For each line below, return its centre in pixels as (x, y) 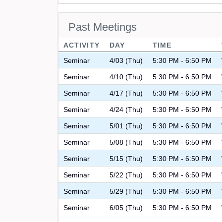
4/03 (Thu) (126, 60)
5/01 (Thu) (126, 126)
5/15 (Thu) (126, 158)
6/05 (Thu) (126, 207)
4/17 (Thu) (126, 93)
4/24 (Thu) (126, 109)
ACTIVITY (82, 45)
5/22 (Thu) (126, 175)
